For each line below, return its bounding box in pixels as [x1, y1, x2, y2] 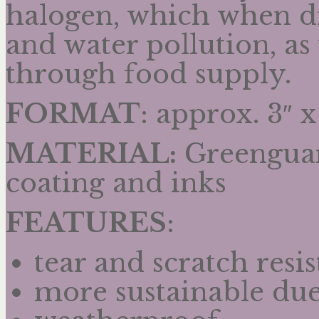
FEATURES [6, 206, 167, 240]
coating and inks [6, 167, 226, 200]
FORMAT [6, 98, 140, 131]
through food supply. [6, 58, 291, 91]
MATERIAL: [6, 137, 177, 171]
